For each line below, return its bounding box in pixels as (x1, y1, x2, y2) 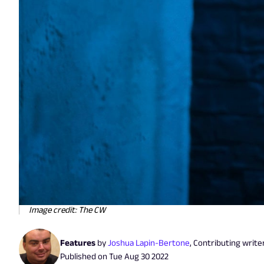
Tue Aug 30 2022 (109, 250, 169, 261)
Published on (60, 250, 109, 261)
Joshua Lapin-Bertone (108, 237, 190, 247)
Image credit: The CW (29, 204, 105, 214)
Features (60, 237, 95, 247)
